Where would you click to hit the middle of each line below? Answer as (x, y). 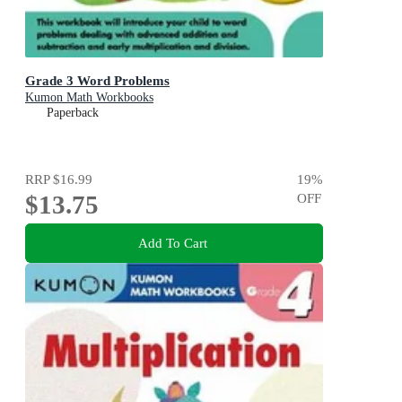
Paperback (73, 113)
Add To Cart (172, 243)
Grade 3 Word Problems (97, 81)
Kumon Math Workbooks (89, 98)
